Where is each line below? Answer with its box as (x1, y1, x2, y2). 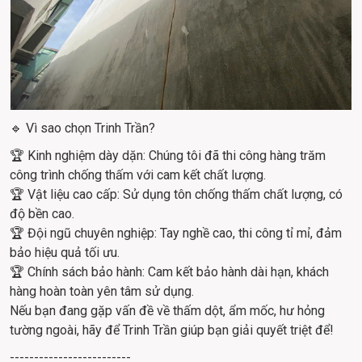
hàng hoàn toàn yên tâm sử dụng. (10, 284, 194, 300)
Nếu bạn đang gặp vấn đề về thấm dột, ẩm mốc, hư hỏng (10, 303, 328, 319)
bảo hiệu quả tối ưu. (10, 245, 120, 261)
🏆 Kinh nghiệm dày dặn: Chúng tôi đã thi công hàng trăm (10, 148, 329, 164)
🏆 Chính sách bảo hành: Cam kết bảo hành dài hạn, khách (10, 264, 332, 280)
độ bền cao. (10, 206, 74, 222)
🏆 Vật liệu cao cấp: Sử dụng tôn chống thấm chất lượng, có (10, 187, 346, 203)
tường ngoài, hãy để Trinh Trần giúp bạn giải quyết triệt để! (10, 322, 334, 339)
